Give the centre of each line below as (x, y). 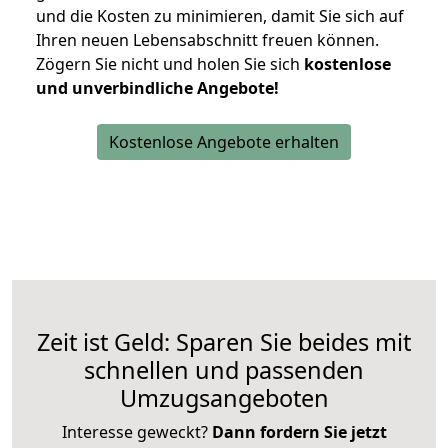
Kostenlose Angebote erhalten (224, 141)
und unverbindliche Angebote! (157, 87)
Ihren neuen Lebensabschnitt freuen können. (207, 39)
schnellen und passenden (224, 369)
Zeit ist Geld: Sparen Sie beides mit (224, 341)
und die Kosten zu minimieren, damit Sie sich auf (220, 15)
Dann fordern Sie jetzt (299, 431)
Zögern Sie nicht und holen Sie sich (170, 63)
